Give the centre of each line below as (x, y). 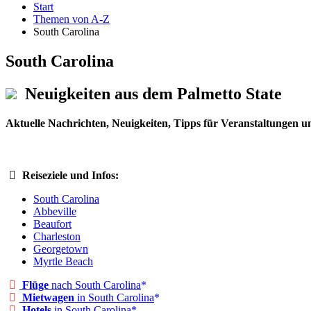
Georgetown (61, 249)
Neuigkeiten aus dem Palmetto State (151, 94)
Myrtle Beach (63, 262)
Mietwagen (48, 298)
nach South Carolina (95, 285)
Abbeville (55, 212)
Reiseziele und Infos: (70, 176)
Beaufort (52, 224)
